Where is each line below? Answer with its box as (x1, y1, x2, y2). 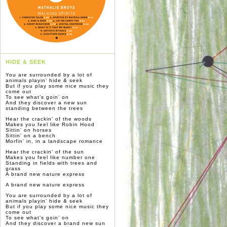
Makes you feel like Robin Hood (6, 122, 95, 128)
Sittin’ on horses (6, 127, 52, 133)
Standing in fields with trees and (6, 160, 97, 166)
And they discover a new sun (6, 100, 87, 106)
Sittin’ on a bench (6, 133, 56, 139)
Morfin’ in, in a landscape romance (6, 138, 103, 144)
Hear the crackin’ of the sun (6, 149, 84, 155)
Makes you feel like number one (6, 155, 95, 161)
